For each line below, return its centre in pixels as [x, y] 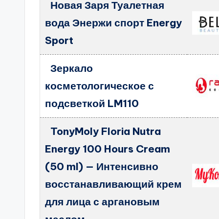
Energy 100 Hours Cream [108, 149]
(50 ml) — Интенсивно [102, 166]
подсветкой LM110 [92, 103]
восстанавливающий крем [114, 184]
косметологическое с [100, 86]
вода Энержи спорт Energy [114, 23]
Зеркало [71, 68]
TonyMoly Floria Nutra [105, 131]
